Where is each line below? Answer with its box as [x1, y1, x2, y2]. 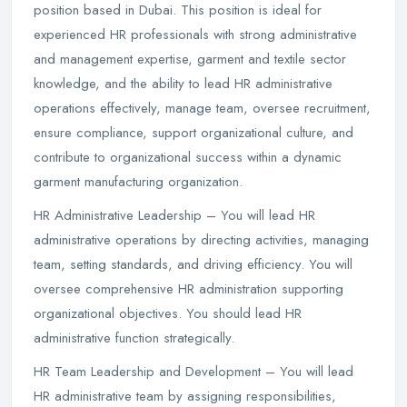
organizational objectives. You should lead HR [34, 303, 302, 323]
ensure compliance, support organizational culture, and [34, 123, 353, 143]
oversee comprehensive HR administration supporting [34, 279, 343, 299]
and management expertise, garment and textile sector [34, 49, 346, 69]
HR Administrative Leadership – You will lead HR [34, 205, 315, 225]
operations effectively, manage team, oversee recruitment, [34, 98, 371, 118]
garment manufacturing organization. [34, 172, 243, 192]
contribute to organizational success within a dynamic [34, 147, 342, 167]
